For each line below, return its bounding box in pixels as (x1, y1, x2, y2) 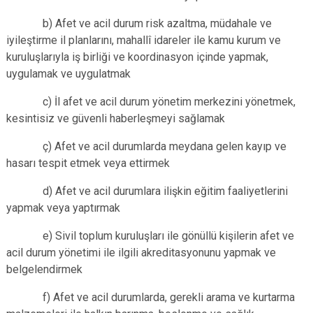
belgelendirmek (6, 263, 82, 276)
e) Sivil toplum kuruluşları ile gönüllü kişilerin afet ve (6, 229, 294, 242)
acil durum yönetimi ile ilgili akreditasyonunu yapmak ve (6, 246, 276, 259)
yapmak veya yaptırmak (6, 201, 120, 214)
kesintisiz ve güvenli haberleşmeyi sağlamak (6, 112, 225, 125)
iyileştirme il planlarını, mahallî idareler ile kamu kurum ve (6, 34, 281, 47)
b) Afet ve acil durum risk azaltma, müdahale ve (6, 17, 272, 30)
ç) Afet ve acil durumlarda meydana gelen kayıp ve (6, 140, 286, 153)
